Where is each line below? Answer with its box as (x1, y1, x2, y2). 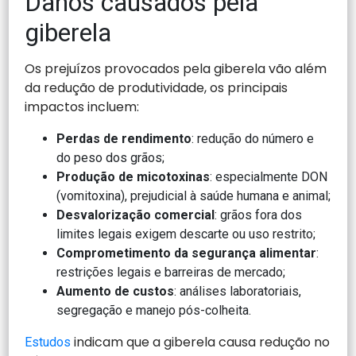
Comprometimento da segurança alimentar (56, 245, 317, 261)
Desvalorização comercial (56, 207, 215, 222)
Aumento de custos (56, 283, 175, 299)
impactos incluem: (25, 97, 143, 116)
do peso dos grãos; (56, 149, 165, 165)
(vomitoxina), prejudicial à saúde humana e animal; (56, 188, 331, 203)
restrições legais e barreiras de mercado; (56, 264, 286, 280)
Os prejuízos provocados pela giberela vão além (25, 59, 327, 78)
